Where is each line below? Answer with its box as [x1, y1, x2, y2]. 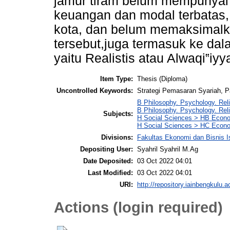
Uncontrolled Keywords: [56, 86, 133, 94]
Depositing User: [80, 145, 133, 153]
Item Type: [100, 74, 133, 83]
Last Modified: [88, 168, 133, 177]
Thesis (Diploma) [137, 74, 187, 83]
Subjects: [103, 109, 133, 118]
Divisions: [101, 133, 133, 141]
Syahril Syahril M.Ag [137, 145, 198, 153]
